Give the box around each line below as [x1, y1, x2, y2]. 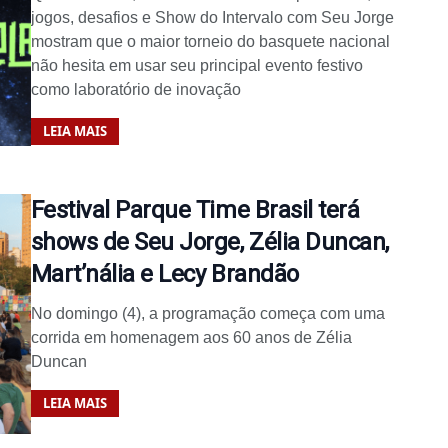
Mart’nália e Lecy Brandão [30, 259, 299, 288]
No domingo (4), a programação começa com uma [30, 304, 385, 322]
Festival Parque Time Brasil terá [30, 195, 360, 224]
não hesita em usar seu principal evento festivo [30, 56, 363, 74]
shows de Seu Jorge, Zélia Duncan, [30, 227, 389, 256]
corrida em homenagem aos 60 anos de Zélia [30, 328, 352, 346]
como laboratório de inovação [30, 80, 241, 98]
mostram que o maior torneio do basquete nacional [30, 32, 390, 50]
